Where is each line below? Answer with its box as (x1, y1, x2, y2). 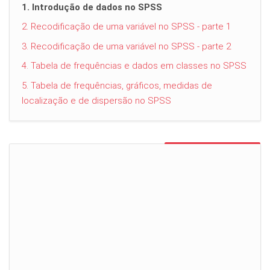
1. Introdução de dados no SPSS (22, 1, 162, 13)
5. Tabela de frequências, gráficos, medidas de (22, 80, 212, 91)
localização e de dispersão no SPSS (22, 95, 171, 106)
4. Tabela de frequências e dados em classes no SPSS (22, 60, 246, 72)
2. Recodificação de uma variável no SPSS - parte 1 (22, 21, 231, 33)
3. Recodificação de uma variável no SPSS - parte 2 (22, 40, 231, 52)
